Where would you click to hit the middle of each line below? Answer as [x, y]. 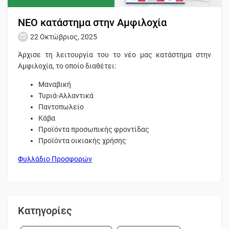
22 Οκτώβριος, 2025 [64, 37]
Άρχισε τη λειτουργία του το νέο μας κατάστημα [107, 54]
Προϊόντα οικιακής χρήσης [83, 140]
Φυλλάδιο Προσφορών [55, 159]
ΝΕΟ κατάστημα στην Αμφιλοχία [93, 22]
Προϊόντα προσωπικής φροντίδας [94, 129]
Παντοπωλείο [61, 107]
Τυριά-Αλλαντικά [66, 95]
